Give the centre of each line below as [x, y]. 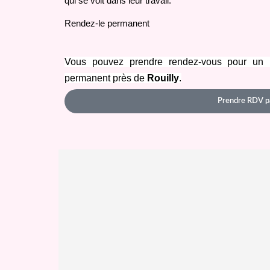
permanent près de [106, 78]
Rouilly [163, 78]
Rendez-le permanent [107, 24]
